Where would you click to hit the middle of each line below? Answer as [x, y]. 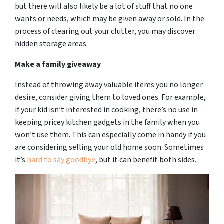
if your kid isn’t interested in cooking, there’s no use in [106, 110]
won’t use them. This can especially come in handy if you [110, 135]
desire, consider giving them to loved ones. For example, [110, 97]
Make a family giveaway [58, 64]
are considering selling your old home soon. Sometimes [109, 147]
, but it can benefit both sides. [147, 160]
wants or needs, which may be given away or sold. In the [110, 19]
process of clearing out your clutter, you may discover [105, 31]
